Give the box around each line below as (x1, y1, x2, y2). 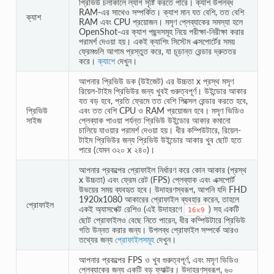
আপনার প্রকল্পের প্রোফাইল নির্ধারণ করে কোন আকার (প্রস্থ (78, 164, 246, 175)
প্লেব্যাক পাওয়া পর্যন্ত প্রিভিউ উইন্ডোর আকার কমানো (78, 114, 231, 125)
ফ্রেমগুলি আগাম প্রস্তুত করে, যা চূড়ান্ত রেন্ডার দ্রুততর (78, 45, 236, 56)
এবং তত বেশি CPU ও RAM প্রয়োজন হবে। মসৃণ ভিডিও (78, 105, 244, 116)
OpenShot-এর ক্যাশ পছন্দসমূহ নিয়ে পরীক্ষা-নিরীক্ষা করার (78, 26, 244, 37)
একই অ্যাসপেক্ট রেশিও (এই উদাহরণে (78, 203, 184, 214)
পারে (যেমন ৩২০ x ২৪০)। (78, 144, 155, 155)
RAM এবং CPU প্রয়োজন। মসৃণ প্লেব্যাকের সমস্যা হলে (78, 16, 243, 27)
